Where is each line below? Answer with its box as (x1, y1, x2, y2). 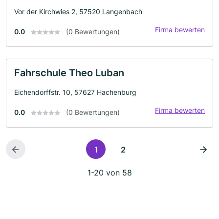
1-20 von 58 (87, 167, 132, 177)
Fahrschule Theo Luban (14, 66, 124, 79)
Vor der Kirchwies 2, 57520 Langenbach (14, 7, 142, 16)
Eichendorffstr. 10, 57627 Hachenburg (14, 88, 136, 96)
